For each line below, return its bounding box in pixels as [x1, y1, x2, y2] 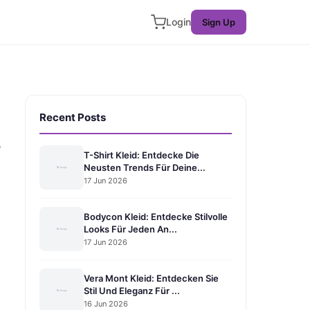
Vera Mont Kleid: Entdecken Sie [84, 272, 219, 284]
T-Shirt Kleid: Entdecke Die [84, 149, 199, 161]
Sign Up [202, 17, 235, 28]
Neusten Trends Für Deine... [84, 161, 206, 173]
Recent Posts [39, 111, 106, 124]
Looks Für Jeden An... [84, 223, 177, 235]
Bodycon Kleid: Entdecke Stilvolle [84, 210, 228, 222]
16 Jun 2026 [84, 298, 128, 309]
